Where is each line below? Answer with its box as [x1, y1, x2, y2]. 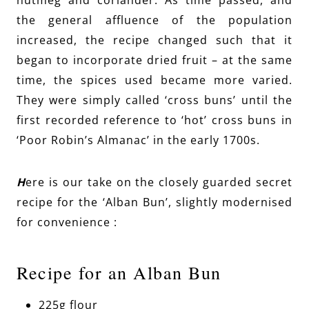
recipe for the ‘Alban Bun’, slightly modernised [17, 195, 292, 210]
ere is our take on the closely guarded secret [26, 175, 292, 190]
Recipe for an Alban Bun [17, 261, 221, 285]
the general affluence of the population [17, 12, 292, 28]
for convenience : [17, 215, 117, 230]
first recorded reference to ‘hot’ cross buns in [17, 112, 292, 128]
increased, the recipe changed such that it [17, 32, 292, 48]
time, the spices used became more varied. [17, 72, 292, 88]
